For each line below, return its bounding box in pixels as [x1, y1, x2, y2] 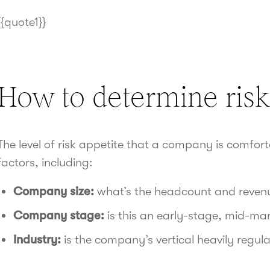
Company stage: [13, 209, 108, 222]
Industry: [13, 233, 64, 246]
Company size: [13, 184, 95, 198]
